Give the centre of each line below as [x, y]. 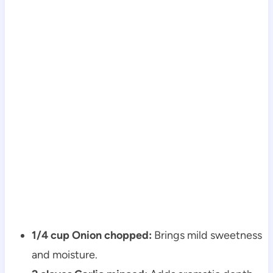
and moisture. [64, 255]
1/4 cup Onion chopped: [91, 236]
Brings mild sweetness [207, 236]
